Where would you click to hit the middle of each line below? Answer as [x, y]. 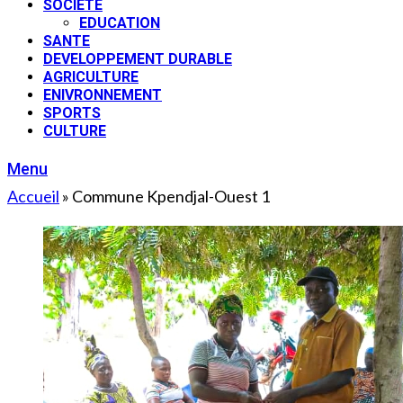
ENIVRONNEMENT [103, 95]
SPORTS [72, 113]
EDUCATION [120, 23]
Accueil [33, 196]
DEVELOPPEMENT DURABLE [138, 59]
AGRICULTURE [91, 77]
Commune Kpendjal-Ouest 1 [171, 196]
